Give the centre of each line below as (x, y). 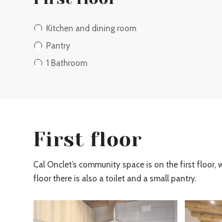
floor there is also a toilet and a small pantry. (115, 179)
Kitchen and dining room (91, 28)
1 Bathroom (67, 63)
